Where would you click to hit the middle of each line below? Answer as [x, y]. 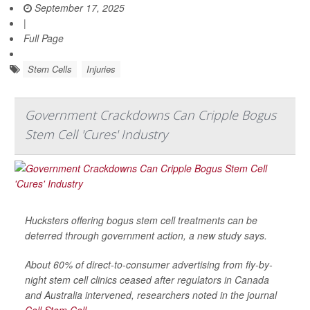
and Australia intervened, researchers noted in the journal [151, 294]
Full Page [44, 38]
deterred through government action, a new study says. [146, 235]
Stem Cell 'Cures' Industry [96, 134]
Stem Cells [50, 69]
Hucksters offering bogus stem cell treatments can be [141, 220]
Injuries [101, 69]
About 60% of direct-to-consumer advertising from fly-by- [149, 264]
